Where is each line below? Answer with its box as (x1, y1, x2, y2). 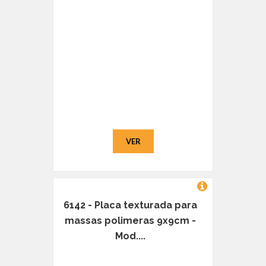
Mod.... (115, 230, 145, 242)
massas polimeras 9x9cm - (64, 215, 196, 227)
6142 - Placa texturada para (63, 199, 197, 211)
